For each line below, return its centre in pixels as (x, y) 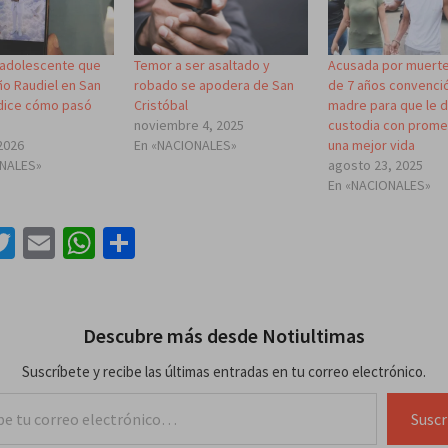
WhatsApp (163, 242)
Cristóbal (160, 104)
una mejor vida (372, 144)
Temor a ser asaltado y (201, 64)
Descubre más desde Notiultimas (224, 335)
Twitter (63, 242)
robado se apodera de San (213, 84)
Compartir (205, 242)
